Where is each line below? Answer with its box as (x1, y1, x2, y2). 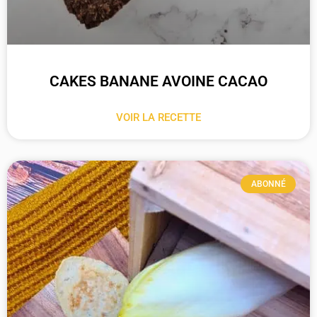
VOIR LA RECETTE (116, 110, 201, 124)
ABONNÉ (250, 179, 286, 190)
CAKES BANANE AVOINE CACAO (50, 72, 267, 90)
